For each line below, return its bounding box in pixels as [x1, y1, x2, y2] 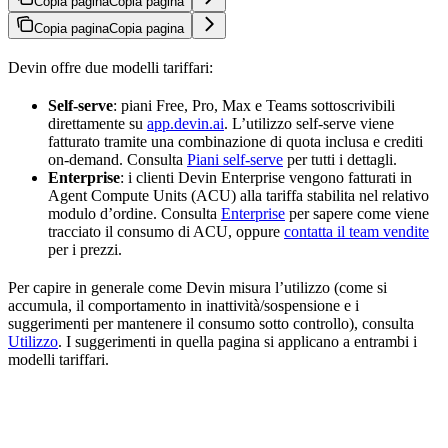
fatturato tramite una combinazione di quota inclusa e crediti [48, 133, 423, 151]
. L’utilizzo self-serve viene [224, 115, 394, 133]
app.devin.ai [147, 115, 224, 133]
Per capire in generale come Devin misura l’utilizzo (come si [8, 279, 387, 297]
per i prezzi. [48, 241, 122, 259]
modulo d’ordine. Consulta [48, 205, 221, 223]
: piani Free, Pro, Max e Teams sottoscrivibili [113, 97, 395, 115]
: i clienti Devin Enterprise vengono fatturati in [120, 169, 412, 187]
